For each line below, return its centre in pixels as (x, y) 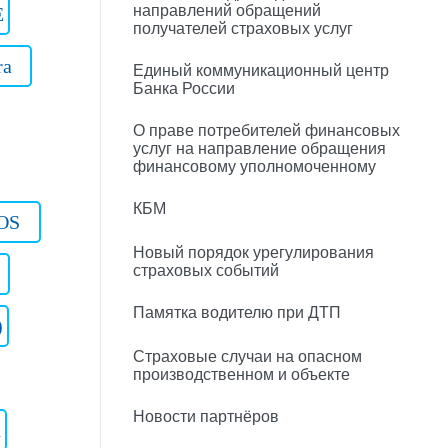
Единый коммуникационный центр (261, 70)
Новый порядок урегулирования (253, 252)
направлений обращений (227, 10)
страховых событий (206, 270)
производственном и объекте (241, 374)
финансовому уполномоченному (254, 166)
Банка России (184, 88)
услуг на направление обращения (259, 148)
